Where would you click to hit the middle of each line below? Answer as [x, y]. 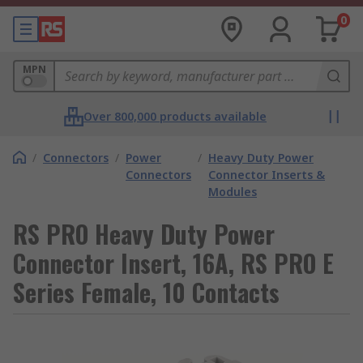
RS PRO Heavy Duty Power [144, 234]
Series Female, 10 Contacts [146, 292]
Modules [233, 192]
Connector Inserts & [267, 175]
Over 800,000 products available [175, 116]
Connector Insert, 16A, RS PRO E [173, 263]
